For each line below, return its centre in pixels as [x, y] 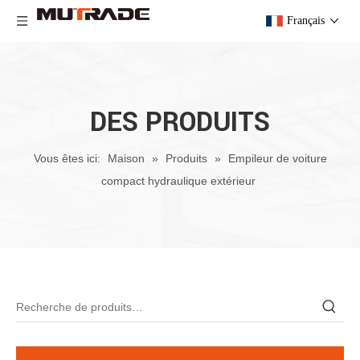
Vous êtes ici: [67, 158]
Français [306, 20]
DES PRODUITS [180, 123]
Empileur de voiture [277, 158]
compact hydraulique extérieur [178, 181]
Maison [126, 158]
